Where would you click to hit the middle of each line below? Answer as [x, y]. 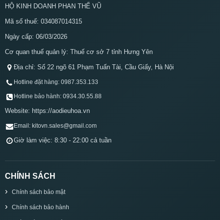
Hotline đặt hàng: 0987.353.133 [56, 82]
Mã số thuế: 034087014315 [43, 21]
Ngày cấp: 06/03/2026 [36, 36]
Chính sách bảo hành [41, 207]
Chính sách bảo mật [39, 192]
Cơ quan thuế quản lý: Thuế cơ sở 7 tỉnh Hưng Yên [79, 52]
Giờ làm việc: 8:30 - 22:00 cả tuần [63, 140]
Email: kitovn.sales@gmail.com [55, 125]
